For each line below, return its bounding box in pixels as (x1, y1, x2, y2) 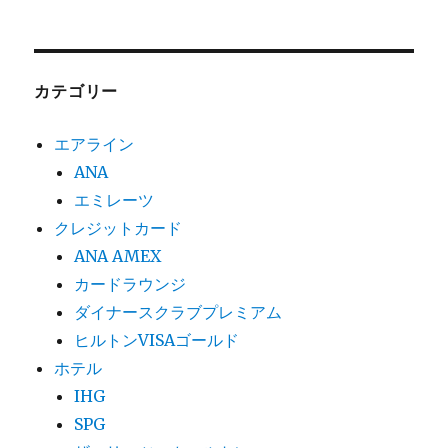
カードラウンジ (74, 273, 187, 294)
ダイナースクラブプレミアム (74, 301, 283, 322)
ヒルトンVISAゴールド (74, 329, 240, 350)
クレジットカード (54, 217, 183, 238)
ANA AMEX (74, 245, 162, 266)
